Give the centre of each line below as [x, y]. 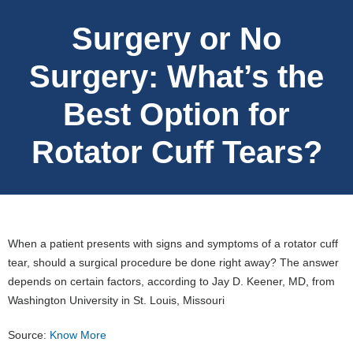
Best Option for [176, 114]
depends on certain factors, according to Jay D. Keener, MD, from [171, 281]
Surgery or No [176, 38]
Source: [29, 334]
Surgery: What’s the [176, 76]
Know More [78, 334]
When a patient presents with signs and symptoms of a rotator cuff [173, 243]
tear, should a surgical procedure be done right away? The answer [173, 262]
